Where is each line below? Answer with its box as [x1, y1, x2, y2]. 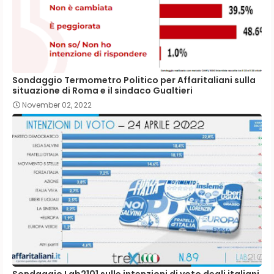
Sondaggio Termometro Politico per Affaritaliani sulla [12, 73, 256, 86]
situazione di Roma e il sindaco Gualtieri [12, 84, 193, 97]
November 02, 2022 [22, 99, 92, 110]
